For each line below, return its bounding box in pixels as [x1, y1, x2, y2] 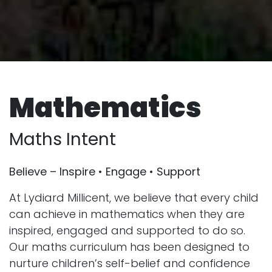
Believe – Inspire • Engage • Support [9, 163, 203, 179]
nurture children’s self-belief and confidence [9, 255, 250, 271]
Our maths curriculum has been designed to [9, 239, 250, 254]
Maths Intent [9, 127, 116, 151]
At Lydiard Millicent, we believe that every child [9, 189, 259, 205]
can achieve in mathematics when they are [9, 206, 245, 222]
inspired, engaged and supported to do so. [9, 222, 245, 238]
